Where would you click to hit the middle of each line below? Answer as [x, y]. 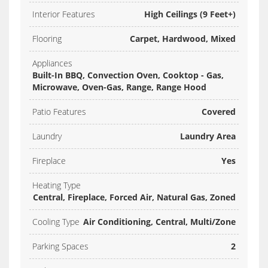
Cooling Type [56, 221]
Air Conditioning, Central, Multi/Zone [159, 221]
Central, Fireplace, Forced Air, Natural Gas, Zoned [134, 197]
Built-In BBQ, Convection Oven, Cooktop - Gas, [128, 75]
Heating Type [57, 185]
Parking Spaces [60, 246]
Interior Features [64, 14]
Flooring [47, 38]
